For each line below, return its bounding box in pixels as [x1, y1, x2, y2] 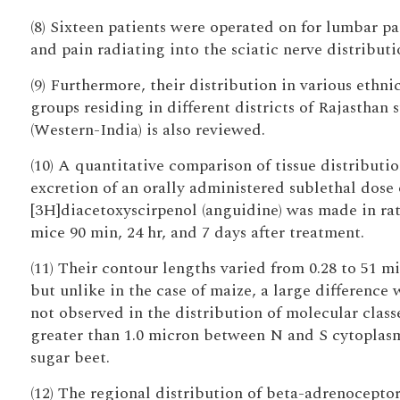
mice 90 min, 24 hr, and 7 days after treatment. [29, 221, 364, 245]
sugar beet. [29, 346, 110, 370]
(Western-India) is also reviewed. [29, 118, 265, 142]
